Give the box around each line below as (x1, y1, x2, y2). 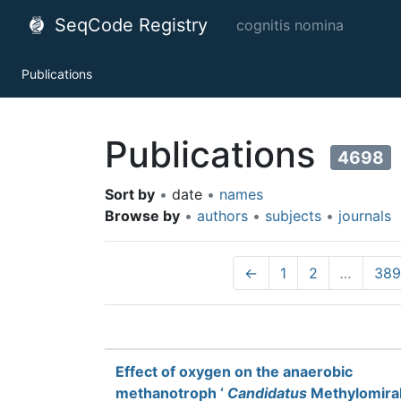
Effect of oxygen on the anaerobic (115, 363, 353, 380)
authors (197, 207, 248, 225)
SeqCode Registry (49, 14, 208, 36)
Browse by (105, 207, 180, 225)
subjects (265, 207, 321, 225)
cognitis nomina (236, 16, 344, 34)
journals (338, 207, 391, 225)
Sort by (105, 185, 155, 203)
